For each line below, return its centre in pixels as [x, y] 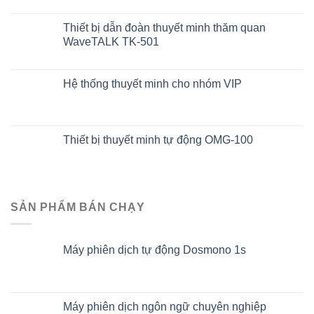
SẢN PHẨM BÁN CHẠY [78, 207]
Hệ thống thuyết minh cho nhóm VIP [152, 83]
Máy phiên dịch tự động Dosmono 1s [155, 250]
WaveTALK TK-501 [111, 41]
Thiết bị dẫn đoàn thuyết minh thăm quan [164, 27]
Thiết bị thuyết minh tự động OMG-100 [158, 139]
